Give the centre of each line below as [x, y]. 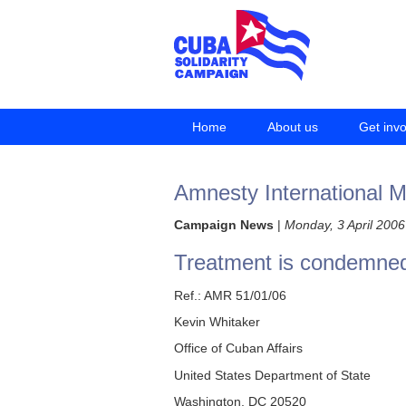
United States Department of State [272, 375]
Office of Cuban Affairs [238, 348]
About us [293, 127]
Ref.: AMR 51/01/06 [230, 295]
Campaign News [224, 225]
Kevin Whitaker [217, 321]
